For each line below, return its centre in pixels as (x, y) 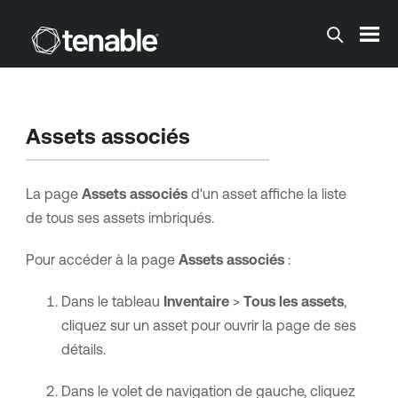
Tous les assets (293, 302)
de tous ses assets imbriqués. (119, 218)
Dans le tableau (112, 302)
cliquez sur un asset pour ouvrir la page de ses (208, 326)
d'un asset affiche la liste (267, 194)
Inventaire (196, 302)
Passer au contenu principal (199, 29)
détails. (83, 350)
